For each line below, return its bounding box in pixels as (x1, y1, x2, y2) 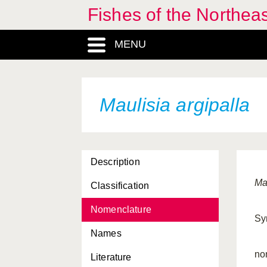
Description (91, 157, 140, 167)
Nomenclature (91, 204, 151, 215)
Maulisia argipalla (100, 94, 250, 116)
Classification (91, 181, 150, 191)
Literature (91, 252, 132, 262)
